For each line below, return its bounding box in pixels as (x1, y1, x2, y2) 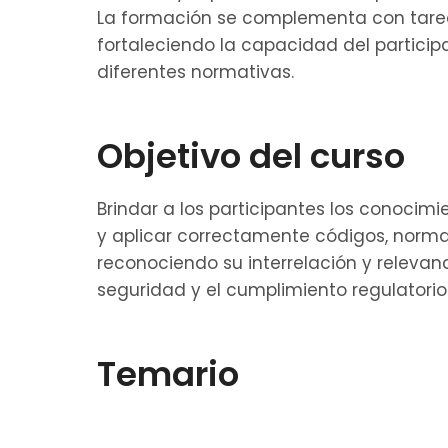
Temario (97, 349, 239, 398)
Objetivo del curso (97, 131, 405, 180)
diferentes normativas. (97, 59, 294, 84)
